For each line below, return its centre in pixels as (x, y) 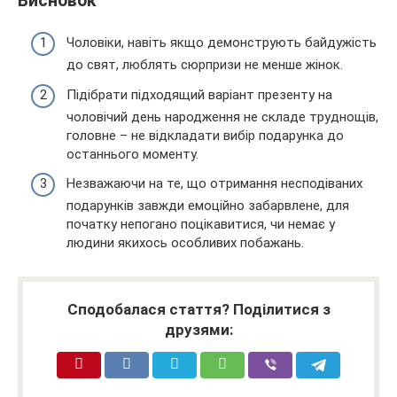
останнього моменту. (132, 154)
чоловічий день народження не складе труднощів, (222, 117)
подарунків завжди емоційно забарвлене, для (208, 206)
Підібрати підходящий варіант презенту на (199, 94)
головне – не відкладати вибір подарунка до (205, 135)
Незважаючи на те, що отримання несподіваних (214, 184)
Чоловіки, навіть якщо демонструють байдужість (222, 43)
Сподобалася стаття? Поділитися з (198, 310)
